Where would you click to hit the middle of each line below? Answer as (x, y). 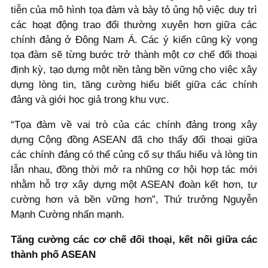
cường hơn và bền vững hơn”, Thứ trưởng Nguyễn (134, 199)
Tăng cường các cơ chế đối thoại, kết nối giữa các (134, 239)
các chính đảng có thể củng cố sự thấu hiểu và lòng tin (134, 154)
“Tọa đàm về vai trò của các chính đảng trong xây (134, 124)
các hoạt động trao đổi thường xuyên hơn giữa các (134, 25)
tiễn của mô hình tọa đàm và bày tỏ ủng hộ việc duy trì (134, 10)
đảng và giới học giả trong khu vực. (90, 100)
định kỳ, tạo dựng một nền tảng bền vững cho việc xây (134, 70)
